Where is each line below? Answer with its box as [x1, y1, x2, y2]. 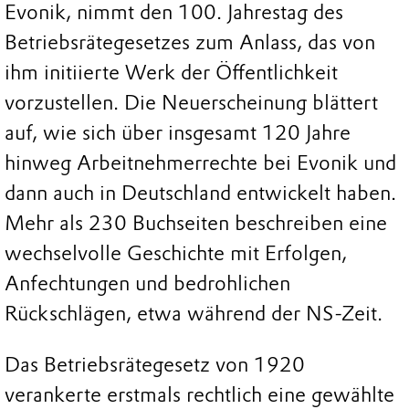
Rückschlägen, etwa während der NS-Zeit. [5, 301, 383, 327]
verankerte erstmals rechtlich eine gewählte [5, 382, 394, 407]
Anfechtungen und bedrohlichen [5, 271, 290, 297]
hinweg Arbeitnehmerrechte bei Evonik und [5, 151, 396, 176]
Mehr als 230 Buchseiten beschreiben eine [5, 211, 387, 236]
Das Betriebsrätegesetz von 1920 [5, 351, 305, 377]
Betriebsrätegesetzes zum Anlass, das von [5, 30, 375, 56]
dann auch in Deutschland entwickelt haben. [5, 181, 396, 206]
